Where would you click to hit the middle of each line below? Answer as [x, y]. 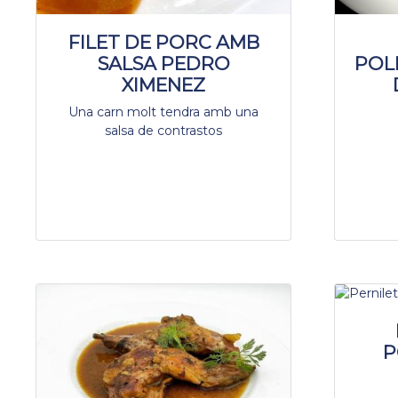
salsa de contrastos [163, 130]
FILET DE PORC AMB [163, 42]
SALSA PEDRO [163, 63]
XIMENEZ [163, 84]
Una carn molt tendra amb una [163, 111]
